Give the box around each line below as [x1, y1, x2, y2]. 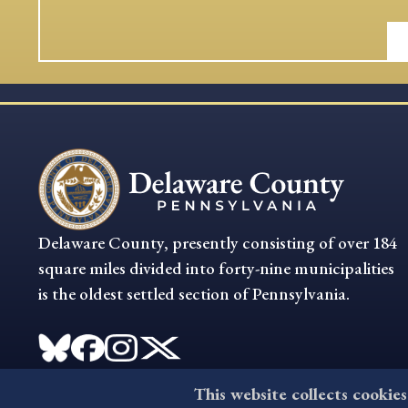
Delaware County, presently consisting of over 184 [38, 230, 397, 254]
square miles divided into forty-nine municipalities [38, 256, 394, 280]
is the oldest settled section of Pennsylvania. [38, 281, 350, 305]
